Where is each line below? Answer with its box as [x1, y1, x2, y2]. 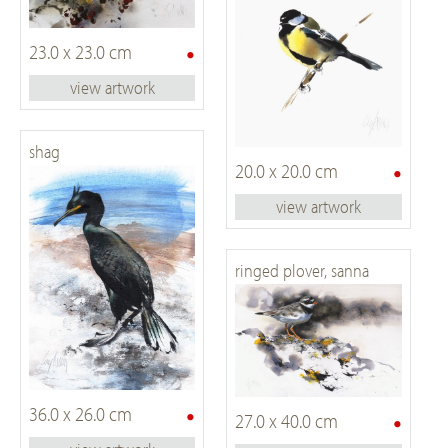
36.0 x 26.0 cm [28, 400, 132, 426]
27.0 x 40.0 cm [235, 408, 339, 434]
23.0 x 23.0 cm [28, 38, 132, 64]
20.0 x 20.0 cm [235, 158, 339, 184]
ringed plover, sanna [235, 259, 370, 283]
